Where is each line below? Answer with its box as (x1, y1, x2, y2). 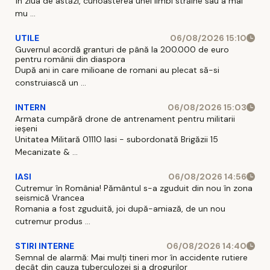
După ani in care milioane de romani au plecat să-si (15, 64, 219, 75)
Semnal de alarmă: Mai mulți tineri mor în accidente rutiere (15, 251, 248, 263)
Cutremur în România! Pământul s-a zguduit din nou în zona (15, 182, 253, 193)
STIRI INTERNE (15, 240, 74, 251)
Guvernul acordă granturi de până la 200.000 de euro (15, 43, 229, 55)
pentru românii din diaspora (15, 53, 125, 64)
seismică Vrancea (15, 192, 84, 203)
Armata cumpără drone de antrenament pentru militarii (15, 113, 235, 124)
